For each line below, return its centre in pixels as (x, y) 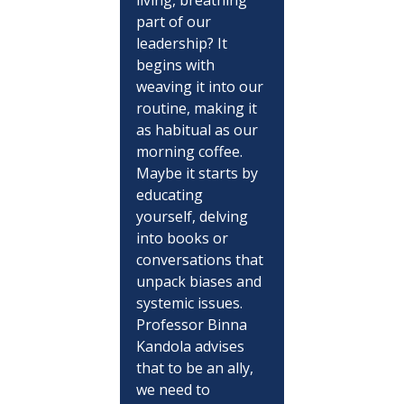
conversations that (201, 259)
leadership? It (183, 43)
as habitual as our (198, 129)
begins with (177, 64)
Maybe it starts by (198, 173)
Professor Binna (193, 324)
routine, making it (198, 108)
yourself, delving (193, 216)
